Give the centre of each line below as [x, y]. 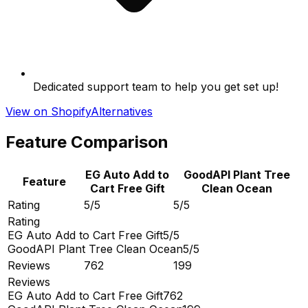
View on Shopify [48, 112]
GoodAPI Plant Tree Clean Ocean [95, 249]
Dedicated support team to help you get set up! [156, 87]
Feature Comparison [87, 142]
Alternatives [122, 112]
